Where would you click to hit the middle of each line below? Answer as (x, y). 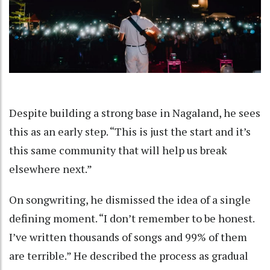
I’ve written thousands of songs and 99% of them (128, 237)
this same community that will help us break (118, 150)
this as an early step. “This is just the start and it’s (130, 132)
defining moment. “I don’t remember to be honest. (132, 218)
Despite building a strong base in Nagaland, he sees (135, 113)
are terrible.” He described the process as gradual (129, 256)
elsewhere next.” (51, 169)
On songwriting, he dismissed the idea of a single (130, 200)
